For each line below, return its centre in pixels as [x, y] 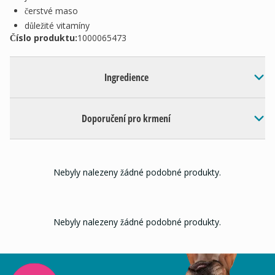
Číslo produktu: [44, 38]
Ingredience [126, 77]
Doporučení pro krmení [126, 118]
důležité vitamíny [57, 25]
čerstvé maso [51, 11]
